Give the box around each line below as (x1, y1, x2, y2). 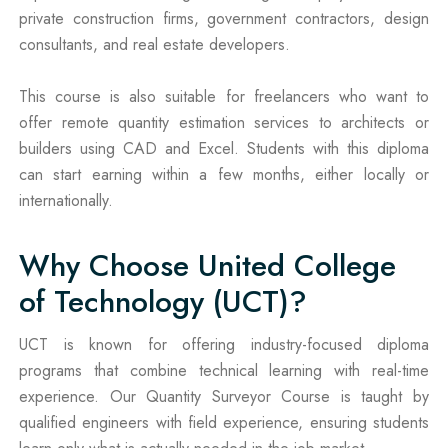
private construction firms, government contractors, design (19, 6, 429, 30)
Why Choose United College (19, 243, 396, 287)
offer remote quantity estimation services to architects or (19, 110, 429, 134)
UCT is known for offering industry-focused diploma (19, 332, 429, 356)
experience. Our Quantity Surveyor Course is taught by (19, 384, 429, 408)
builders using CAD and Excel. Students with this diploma (19, 136, 429, 160)
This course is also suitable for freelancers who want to (19, 84, 429, 108)
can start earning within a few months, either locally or (19, 162, 429, 186)
